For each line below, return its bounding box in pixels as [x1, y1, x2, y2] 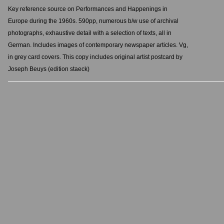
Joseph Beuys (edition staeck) [7, 65, 89, 72]
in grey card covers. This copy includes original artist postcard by [7, 53, 182, 60]
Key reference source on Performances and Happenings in [7, 5, 167, 12]
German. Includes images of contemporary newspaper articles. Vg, [7, 41, 188, 48]
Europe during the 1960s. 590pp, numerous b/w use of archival [7, 17, 178, 24]
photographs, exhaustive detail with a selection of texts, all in [7, 29, 171, 36]
